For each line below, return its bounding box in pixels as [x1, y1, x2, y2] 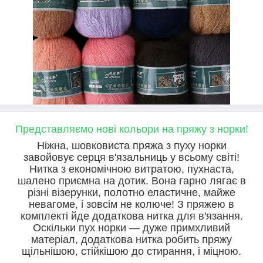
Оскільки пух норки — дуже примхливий [33, 222, 230, 234]
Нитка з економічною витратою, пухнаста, [29, 163, 234, 175]
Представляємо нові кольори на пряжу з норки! [15, 123, 248, 135]
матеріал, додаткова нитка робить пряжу [31, 234, 232, 245]
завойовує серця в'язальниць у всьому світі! [23, 151, 240, 163]
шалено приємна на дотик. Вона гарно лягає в [17, 175, 246, 187]
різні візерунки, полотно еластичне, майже [28, 187, 235, 198]
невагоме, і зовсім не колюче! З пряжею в [29, 198, 234, 210]
